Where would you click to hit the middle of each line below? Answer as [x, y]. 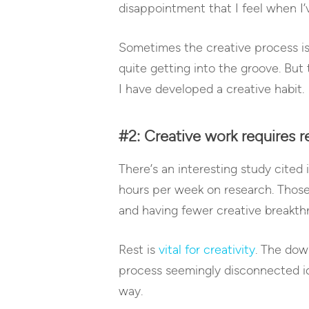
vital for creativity [207, 250]
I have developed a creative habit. [211, 89]
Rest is [139, 250]
